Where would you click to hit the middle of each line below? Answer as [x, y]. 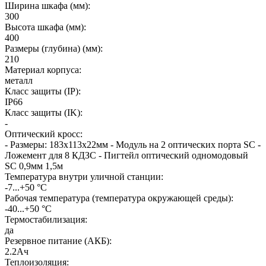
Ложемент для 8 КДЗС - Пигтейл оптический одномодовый [126, 155]
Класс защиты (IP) [42, 91]
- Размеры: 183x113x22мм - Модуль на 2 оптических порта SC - [133, 144]
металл [19, 80]
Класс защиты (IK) [42, 112]
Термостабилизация [45, 219]
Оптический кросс [42, 134]
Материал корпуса [42, 69]
